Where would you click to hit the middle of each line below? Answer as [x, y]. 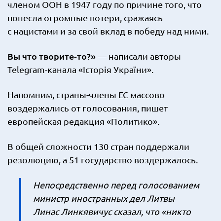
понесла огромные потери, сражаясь [85, 18]
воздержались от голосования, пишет [88, 108]
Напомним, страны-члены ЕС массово [86, 94]
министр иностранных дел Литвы [104, 198]
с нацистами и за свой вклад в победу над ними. [108, 31]
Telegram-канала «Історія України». [80, 69]
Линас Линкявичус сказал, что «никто [112, 211]
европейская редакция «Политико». [83, 121]
